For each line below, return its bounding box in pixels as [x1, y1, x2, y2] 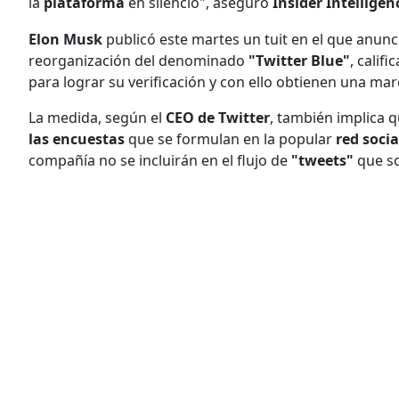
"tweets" [288, 150, 357, 170]
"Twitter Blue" [245, 50, 350, 70]
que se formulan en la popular [125, 128, 332, 149]
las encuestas [28, 128, 125, 149]
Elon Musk [28, 28, 106, 49]
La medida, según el [28, 107, 166, 127]
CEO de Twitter [166, 107, 270, 127]
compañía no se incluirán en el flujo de [28, 150, 288, 170]
